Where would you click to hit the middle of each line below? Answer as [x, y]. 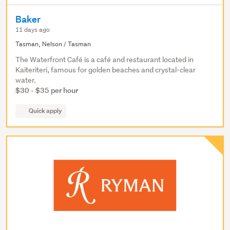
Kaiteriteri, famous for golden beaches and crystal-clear [106, 70]
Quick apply [45, 111]
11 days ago [33, 29]
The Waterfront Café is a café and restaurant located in [104, 59]
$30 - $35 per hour [47, 90]
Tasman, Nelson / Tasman [53, 44]
